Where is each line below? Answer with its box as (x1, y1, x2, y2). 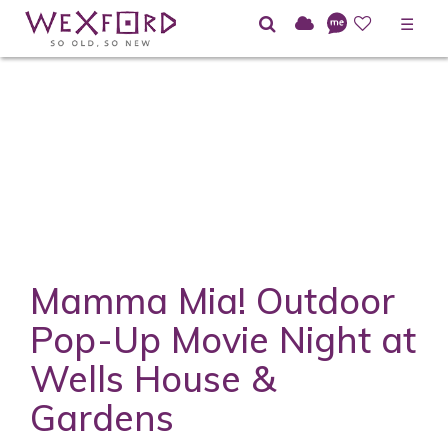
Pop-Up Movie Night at (30, 317, 416, 363)
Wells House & (30, 356, 276, 402)
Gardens (30, 395, 174, 441)
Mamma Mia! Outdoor (30, 278, 395, 324)
